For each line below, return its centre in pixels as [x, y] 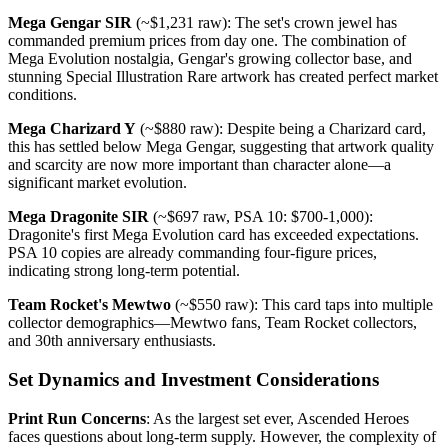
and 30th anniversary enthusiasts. [112, 341]
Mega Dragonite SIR [78, 217]
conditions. [42, 95]
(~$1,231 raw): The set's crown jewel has [264, 23]
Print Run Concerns [77, 418]
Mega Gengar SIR [70, 23]
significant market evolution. [97, 183]
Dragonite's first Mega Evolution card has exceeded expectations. [213, 235]
